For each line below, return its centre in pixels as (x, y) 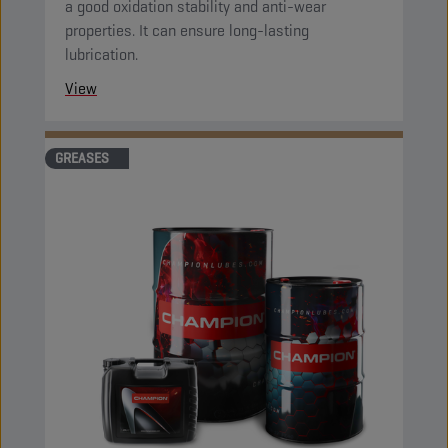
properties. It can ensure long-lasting (187, 30)
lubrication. (101, 54)
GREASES (82, 158)
